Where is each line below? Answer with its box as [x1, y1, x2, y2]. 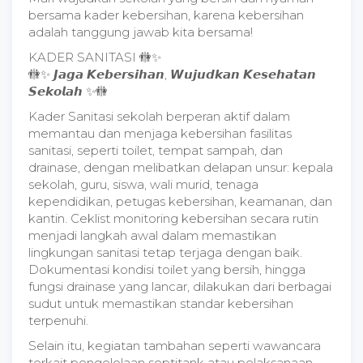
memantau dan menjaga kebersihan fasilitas [28, 126, 292, 141]
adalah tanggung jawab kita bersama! [28, 24, 253, 40]
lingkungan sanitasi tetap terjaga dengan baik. [28, 245, 302, 260]
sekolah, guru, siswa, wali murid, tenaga [28, 177, 258, 192]
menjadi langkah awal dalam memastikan [28, 228, 276, 243]
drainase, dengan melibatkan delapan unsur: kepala [28, 160, 333, 175]
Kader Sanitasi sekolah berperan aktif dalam [28, 109, 290, 124]
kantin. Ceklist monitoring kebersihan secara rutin [28, 211, 318, 226]
